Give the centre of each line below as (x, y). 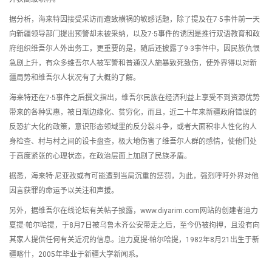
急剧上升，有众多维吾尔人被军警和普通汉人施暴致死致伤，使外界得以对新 (133, 63)
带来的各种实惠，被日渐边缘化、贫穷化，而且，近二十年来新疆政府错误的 (133, 112)
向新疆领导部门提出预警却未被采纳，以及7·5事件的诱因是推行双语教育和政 (134, 34)
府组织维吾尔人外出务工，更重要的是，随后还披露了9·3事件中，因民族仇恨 (134, 49)
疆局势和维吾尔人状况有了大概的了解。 (75, 78)
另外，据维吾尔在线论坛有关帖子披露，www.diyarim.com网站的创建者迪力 (134, 211)
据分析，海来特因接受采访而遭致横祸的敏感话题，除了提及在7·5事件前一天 (134, 19)
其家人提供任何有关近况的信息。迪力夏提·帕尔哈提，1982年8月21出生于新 (134, 240)
